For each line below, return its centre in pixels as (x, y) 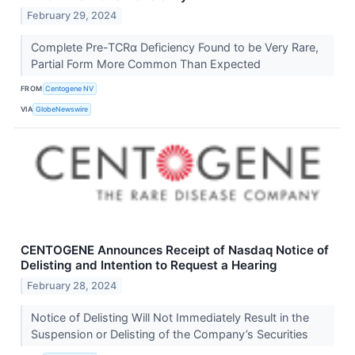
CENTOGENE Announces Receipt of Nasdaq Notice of (175, 250)
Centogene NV (70, 88)
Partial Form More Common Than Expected (147, 64)
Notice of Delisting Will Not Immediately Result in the (170, 318)
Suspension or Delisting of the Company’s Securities (171, 334)
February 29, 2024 (72, 16)
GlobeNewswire (62, 109)
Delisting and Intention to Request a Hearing (149, 265)
